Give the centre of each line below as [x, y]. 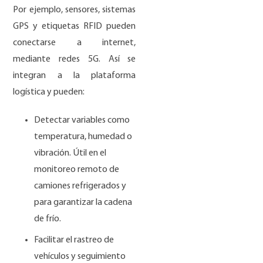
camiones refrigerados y [80, 186]
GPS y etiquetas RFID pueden [75, 26]
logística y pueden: [49, 92]
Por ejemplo [37, 10]
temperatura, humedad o [83, 136]
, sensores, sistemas [98, 10]
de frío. [48, 219]
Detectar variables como [82, 120]
